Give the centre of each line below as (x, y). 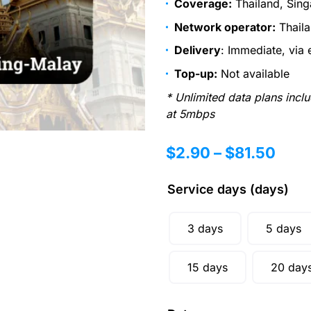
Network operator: (225, 27)
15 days (208, 268)
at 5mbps (190, 114)
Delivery (197, 50)
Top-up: (196, 73)
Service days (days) (228, 190)
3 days (205, 229)
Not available (253, 73)
